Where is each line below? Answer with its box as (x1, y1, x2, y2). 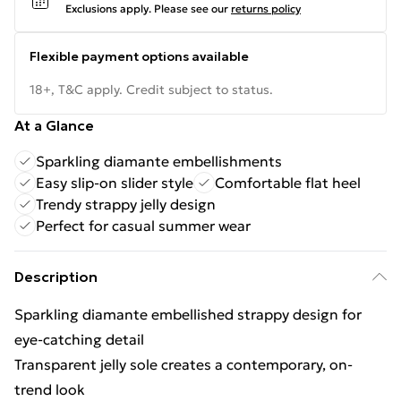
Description (14, 268, 98, 286)
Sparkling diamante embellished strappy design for (14, 305, 362, 323)
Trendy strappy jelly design (36, 195, 216, 213)
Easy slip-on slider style (36, 174, 193, 192)
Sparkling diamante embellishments (36, 152, 282, 170)
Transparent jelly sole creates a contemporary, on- (14, 355, 353, 373)
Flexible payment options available (30, 48, 249, 64)
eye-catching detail (14, 330, 144, 348)
